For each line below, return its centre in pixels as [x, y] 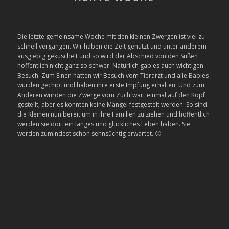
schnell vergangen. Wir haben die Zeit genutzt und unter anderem [112, 47]
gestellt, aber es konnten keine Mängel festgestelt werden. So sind [112, 105]
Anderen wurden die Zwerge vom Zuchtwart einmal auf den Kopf [111, 95]
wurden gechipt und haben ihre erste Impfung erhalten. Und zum [111, 85]
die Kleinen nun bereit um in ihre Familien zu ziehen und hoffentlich [113, 114]
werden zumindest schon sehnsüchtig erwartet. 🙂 [89, 134]
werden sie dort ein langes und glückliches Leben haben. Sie [104, 124]
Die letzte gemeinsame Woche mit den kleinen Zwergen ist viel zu [111, 37]
